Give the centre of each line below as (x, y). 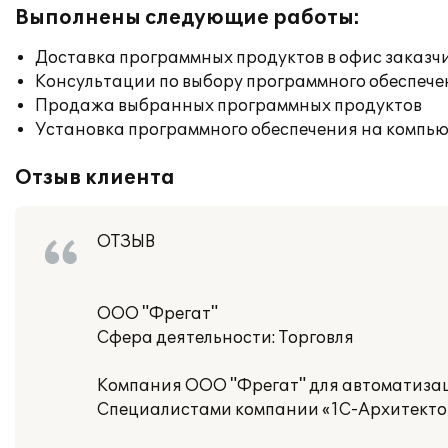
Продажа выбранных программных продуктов (228, 106)
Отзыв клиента (95, 178)
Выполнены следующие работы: (187, 18)
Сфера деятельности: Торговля (225, 338)
